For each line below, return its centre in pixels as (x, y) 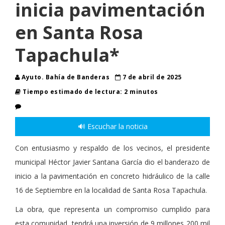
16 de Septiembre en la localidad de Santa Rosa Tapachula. (111, 190)
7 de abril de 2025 (151, 77)
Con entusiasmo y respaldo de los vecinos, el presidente (113, 148)
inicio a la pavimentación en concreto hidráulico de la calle (113, 176)
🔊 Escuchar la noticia (113, 127)
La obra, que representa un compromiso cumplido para (113, 209)
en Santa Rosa (79, 33)
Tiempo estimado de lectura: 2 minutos (89, 92)
